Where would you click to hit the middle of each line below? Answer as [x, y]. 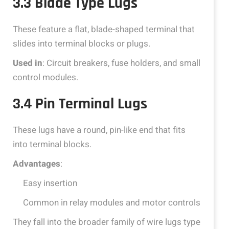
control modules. [45, 77]
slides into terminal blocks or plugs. [82, 44]
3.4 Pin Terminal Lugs [80, 104]
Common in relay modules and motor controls [112, 203]
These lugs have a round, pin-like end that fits [99, 130]
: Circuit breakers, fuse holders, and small [121, 63]
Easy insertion [50, 183]
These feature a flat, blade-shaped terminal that [104, 29]
